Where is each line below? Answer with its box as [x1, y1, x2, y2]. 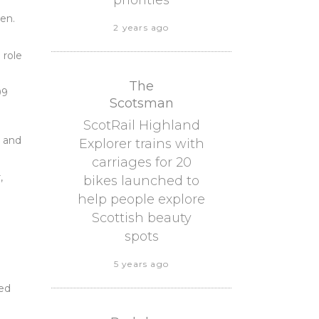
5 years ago [113, 258, 169, 269]
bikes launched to [83, 173, 199, 189]
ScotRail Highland [83, 117, 200, 133]
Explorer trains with [78, 136, 204, 152]
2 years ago [113, 22, 169, 33]
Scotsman [109, 95, 174, 111]
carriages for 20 [91, 155, 192, 170]
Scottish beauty [91, 210, 192, 226]
